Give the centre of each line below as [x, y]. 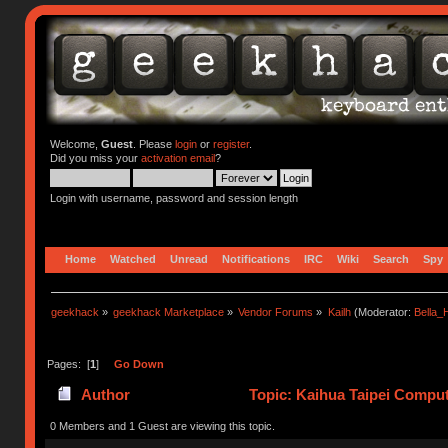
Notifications [256, 258]
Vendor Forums [276, 311]
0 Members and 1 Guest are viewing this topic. [162, 425]
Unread [189, 258]
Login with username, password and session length [173, 198]
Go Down [138, 363]
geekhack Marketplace [169, 311]
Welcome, [75, 144]
